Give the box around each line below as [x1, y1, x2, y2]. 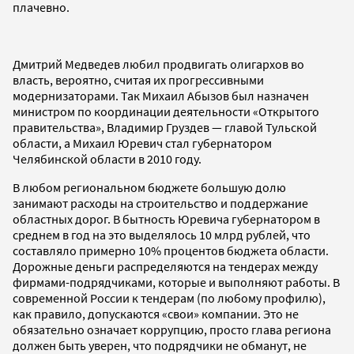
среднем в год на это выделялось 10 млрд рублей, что [13, 226, 311, 243]
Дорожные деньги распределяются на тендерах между [13, 258, 318, 274]
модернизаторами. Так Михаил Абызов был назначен [13, 87, 309, 104]
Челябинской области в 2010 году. [13, 150, 201, 167]
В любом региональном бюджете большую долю [13, 179, 286, 195]
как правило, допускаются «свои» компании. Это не [13, 305, 299, 322]
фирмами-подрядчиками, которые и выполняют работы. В [13, 273, 340, 290]
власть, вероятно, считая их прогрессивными [13, 71, 264, 88]
